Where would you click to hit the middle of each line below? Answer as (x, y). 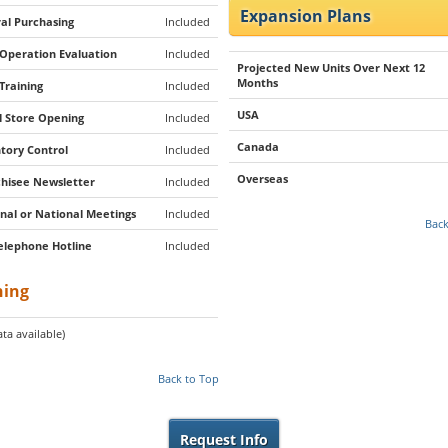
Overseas (263, 178)
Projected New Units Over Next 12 (331, 67)
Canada (258, 146)
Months (258, 82)
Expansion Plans (306, 16)
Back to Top (188, 378)
